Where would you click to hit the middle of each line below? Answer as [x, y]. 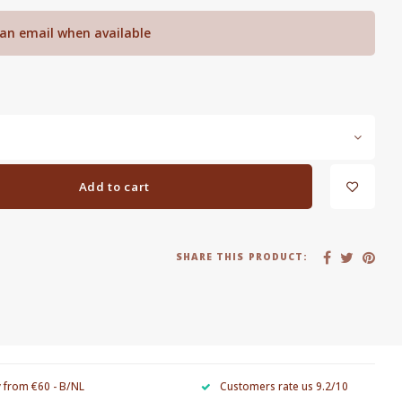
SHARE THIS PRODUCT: [242, 257]
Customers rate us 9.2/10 [284, 385]
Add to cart [114, 187]
